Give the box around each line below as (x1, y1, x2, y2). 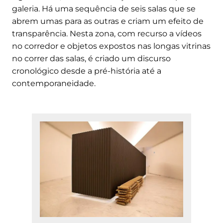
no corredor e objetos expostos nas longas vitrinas (12, 41, 211, 51)
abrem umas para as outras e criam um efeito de (12, 16, 204, 26)
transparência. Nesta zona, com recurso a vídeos (12, 28, 202, 38)
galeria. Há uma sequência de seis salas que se (12, 3, 196, 13)
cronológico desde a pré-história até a (12, 66, 161, 76)
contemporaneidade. (12, 78, 96, 88)
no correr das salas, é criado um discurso (12, 53, 171, 63)
